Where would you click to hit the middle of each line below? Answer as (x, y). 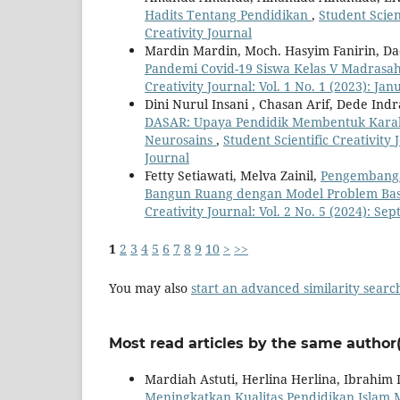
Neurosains (180, 140)
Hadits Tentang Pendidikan (228, 15)
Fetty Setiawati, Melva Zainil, (233, 176)
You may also (150, 288)
